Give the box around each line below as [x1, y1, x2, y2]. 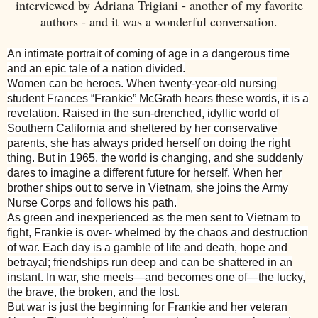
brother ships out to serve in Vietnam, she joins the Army [7, 182, 288, 194]
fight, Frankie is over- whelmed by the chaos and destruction [7, 226, 308, 239]
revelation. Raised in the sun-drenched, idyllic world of [7, 107, 279, 120]
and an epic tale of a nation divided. [7, 62, 185, 75]
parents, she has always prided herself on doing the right [7, 137, 290, 150]
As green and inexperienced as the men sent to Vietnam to [7, 212, 300, 224]
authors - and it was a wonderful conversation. [40, 13, 278, 31]
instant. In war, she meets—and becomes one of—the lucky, [7, 271, 305, 284]
